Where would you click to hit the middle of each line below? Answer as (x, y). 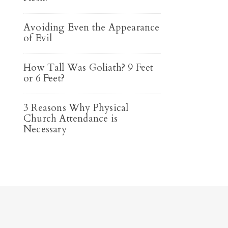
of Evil (38, 38)
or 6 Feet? (44, 78)
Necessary (45, 129)
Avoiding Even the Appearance (92, 27)
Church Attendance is (70, 119)
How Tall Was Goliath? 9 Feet (89, 68)
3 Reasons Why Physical (76, 108)
